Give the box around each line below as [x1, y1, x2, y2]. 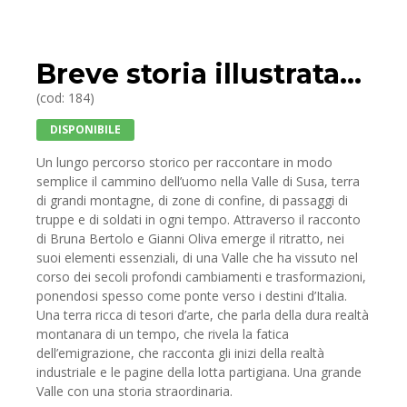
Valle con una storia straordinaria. [36, 382, 233, 400]
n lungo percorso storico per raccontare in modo [45, 153, 333, 171]
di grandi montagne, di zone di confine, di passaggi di [36, 191, 348, 209]
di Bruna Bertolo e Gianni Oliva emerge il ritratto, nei [36, 229, 344, 247]
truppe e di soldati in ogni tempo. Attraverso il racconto [36, 210, 361, 228]
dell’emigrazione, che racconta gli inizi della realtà [36, 343, 324, 362]
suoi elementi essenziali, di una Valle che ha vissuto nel [36, 248, 358, 266]
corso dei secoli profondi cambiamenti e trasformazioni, [36, 267, 366, 285]
